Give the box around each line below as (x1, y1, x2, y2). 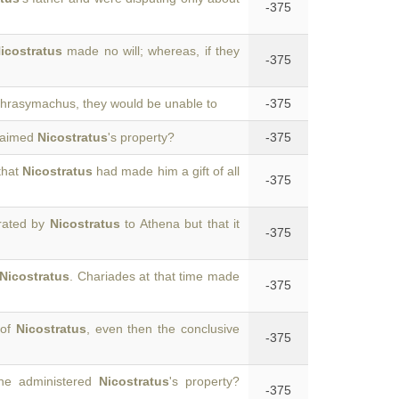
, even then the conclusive (85, 322, 240, 336)
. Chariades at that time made (69, 269, 240, 283)
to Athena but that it (119, 216, 240, 231)
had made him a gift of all (93, 164, 240, 178)
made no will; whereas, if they (62, 44, 240, 58)
